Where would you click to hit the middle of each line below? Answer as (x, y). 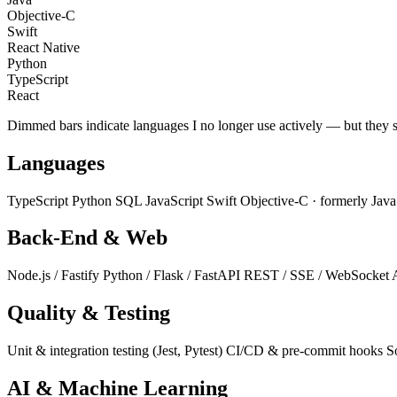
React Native (43, 47)
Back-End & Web (87, 238)
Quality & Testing (89, 313)
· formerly (340, 200)
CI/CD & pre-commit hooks (306, 351)
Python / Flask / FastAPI (173, 276)
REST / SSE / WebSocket (318, 276)
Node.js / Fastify (55, 276)
